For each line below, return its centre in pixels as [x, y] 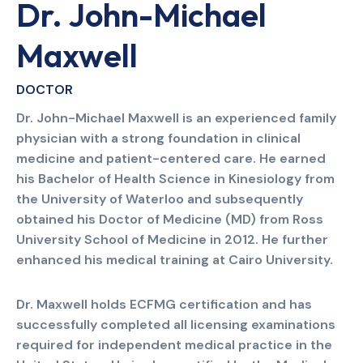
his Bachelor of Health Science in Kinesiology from [175, 178]
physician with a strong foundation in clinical [158, 138]
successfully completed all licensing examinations [176, 324]
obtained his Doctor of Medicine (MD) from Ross [170, 219]
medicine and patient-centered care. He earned [171, 158]
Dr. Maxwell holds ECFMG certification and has [164, 304]
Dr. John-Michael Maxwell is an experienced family [176, 117]
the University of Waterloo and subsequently [160, 199]
